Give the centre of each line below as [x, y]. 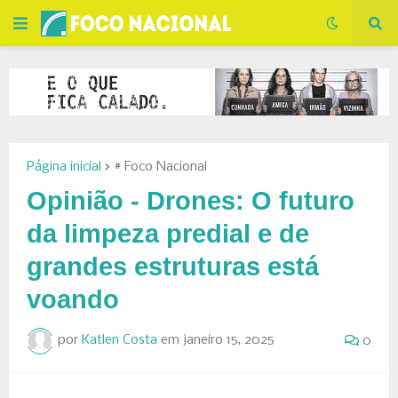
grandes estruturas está [173, 266]
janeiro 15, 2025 [229, 341]
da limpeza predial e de [168, 233]
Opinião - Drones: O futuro [191, 200]
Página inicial [64, 167]
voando [73, 299]
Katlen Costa [119, 341]
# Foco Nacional [160, 167]
